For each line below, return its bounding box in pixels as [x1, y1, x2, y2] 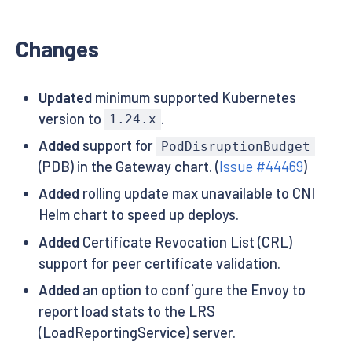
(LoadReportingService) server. [38, 323, 236, 341]
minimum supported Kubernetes [91, 88, 296, 106]
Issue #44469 [218, 157, 303, 175]
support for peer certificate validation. [38, 254, 280, 272]
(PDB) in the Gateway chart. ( [38, 157, 219, 175]
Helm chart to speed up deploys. [38, 206, 239, 224]
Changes [16, 35, 99, 62]
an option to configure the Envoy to [79, 280, 306, 299]
